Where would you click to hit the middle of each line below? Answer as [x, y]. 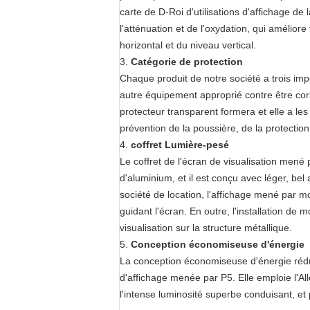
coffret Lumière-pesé [180, 145]
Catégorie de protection [187, 62]
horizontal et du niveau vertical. [188, 45]
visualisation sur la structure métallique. [206, 228]
